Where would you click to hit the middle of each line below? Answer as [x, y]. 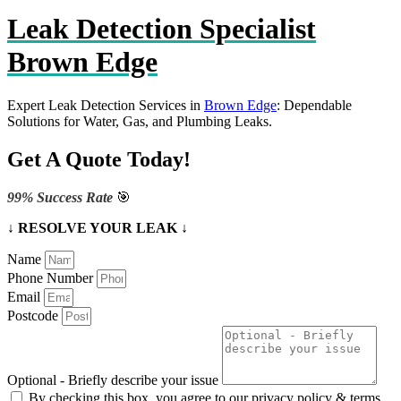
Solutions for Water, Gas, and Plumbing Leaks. [140, 122]
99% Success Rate [62, 198]
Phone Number [52, 278]
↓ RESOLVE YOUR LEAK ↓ [98, 228]
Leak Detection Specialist [162, 29]
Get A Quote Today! [99, 160]
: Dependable [314, 106]
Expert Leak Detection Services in [106, 106]
